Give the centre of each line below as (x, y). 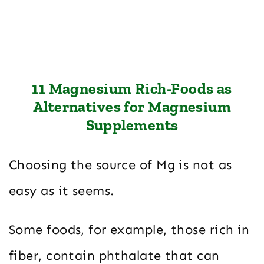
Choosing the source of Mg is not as (121, 164)
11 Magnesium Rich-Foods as (132, 88)
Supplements (132, 125)
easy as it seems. (62, 190)
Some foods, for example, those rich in (129, 229)
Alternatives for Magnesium (132, 106)
